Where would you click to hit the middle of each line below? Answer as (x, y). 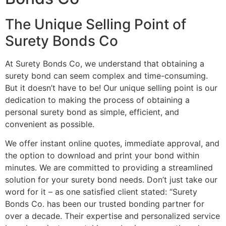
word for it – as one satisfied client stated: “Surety (101, 192)
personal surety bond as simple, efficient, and (92, 112)
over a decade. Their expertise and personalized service (112, 216)
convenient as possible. (50, 124)
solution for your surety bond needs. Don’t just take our (111, 180)
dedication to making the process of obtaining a (97, 100)
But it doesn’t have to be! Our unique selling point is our (111, 88)
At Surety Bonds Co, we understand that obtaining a (105, 63)
